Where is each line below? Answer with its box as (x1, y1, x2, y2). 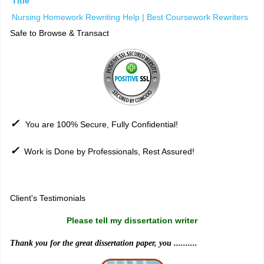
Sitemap (117, 171, 147, 181)
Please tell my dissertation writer (67, 216, 197, 226)
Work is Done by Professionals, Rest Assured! (24, 147, 194, 157)
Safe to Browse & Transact (10, 28, 109, 38)
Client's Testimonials (10, 193, 85, 203)
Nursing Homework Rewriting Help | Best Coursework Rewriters (12, 12, 248, 22)
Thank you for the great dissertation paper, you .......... (10, 239, 197, 248)
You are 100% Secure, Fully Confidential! (25, 120, 178, 130)
